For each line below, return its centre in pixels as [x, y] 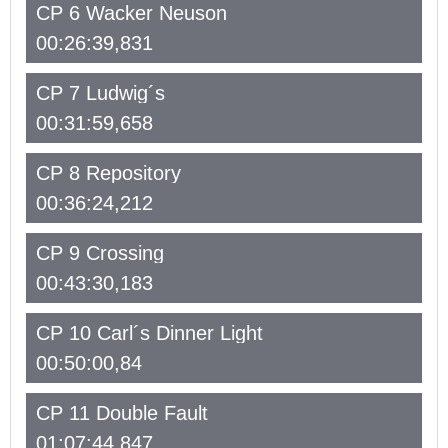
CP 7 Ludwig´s [100, 93]
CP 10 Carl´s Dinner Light [149, 333]
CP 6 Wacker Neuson [131, 13]
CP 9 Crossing [100, 253]
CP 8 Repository [108, 173]
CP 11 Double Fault [122, 413]
